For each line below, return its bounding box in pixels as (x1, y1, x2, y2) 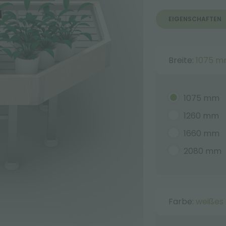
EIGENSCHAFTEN (168, 15, 221, 23)
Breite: (168, 54, 196, 66)
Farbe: (168, 196, 196, 207)
